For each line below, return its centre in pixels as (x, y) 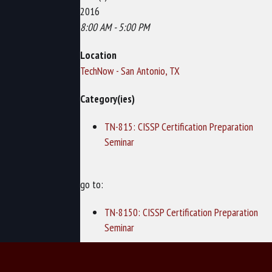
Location (99, 55)
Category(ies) (108, 98)
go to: (92, 184)
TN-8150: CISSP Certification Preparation (182, 212)
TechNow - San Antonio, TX (130, 70)
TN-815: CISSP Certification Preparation (179, 126)
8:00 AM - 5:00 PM (115, 27)
